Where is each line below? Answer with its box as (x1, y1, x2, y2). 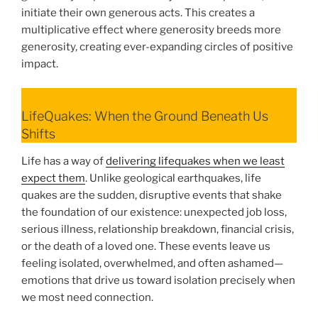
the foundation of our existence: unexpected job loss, (21, 205, 287, 219)
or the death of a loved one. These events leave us (21, 239, 270, 253)
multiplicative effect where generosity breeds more (21, 23, 281, 36)
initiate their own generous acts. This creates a (21, 6, 255, 19)
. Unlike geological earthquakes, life (85, 171, 261, 185)
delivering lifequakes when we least (106, 154, 285, 168)
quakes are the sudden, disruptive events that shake (21, 188, 282, 202)
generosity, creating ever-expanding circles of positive (21, 40, 293, 53)
